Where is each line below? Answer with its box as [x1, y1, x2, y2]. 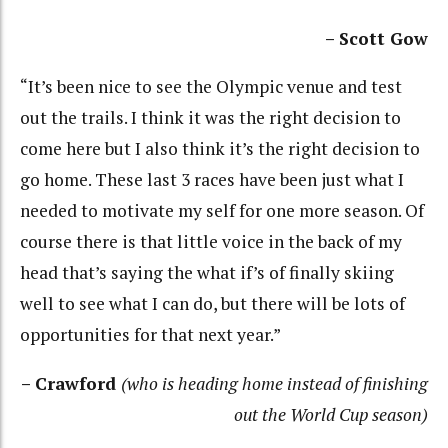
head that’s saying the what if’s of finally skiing [20, 261, 394, 285]
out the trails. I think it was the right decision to [20, 106, 401, 130]
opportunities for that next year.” [20, 323, 281, 347]
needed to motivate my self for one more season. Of [20, 199, 424, 223]
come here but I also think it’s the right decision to [20, 137, 420, 161]
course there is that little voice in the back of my [20, 230, 402, 254]
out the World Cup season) [234, 402, 428, 426]
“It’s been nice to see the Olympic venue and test [20, 75, 402, 99]
